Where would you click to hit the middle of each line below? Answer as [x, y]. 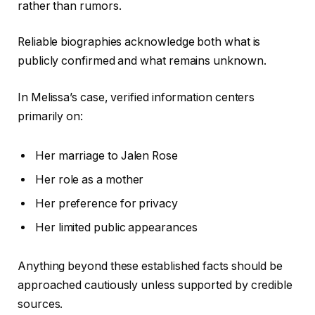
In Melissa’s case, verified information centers [136, 97]
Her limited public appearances [116, 227]
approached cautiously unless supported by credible [155, 285]
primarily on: [50, 116]
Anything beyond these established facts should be [150, 266]
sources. [40, 304]
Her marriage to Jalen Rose [107, 155]
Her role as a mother [90, 179]
